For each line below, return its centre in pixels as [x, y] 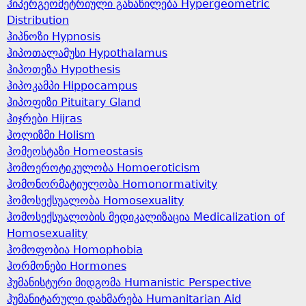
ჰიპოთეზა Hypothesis [64, 69]
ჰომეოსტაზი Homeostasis [75, 151]
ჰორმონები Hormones [67, 266]
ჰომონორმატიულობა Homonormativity [112, 184]
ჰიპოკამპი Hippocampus [72, 86]
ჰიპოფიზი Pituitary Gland [74, 102]
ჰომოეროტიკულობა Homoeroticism [103, 168]
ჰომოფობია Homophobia [75, 250]
